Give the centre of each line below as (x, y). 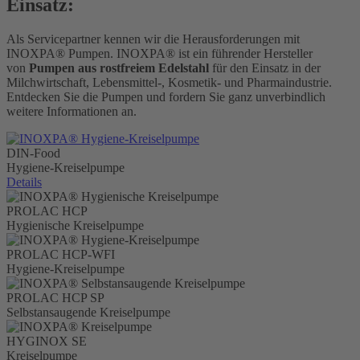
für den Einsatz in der (265, 68)
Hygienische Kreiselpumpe (75, 226)
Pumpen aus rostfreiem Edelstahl (119, 68)
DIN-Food (33, 153)
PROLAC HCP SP (55, 298)
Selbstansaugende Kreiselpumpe (88, 313)
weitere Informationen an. (72, 112)
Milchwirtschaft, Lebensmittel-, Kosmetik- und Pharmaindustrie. (169, 83)
